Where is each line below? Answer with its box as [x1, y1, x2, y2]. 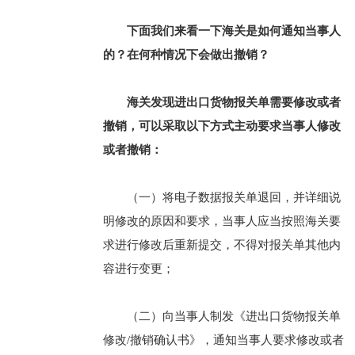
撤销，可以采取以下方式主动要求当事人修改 [102, 120, 341, 132]
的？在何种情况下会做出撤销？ [102, 48, 269, 61]
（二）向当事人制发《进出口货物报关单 [126, 310, 341, 323]
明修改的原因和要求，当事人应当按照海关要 [102, 215, 341, 227]
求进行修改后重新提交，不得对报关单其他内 [102, 239, 341, 251]
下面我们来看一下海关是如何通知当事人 [126, 25, 341, 37]
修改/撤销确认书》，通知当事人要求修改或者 [102, 334, 344, 346]
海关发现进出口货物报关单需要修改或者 [126, 96, 341, 109]
